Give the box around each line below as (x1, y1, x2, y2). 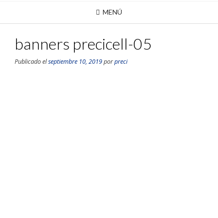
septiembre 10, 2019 (48, 57, 102, 66)
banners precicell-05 (15, 34, 152, 53)
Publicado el (15, 57, 48, 66)
